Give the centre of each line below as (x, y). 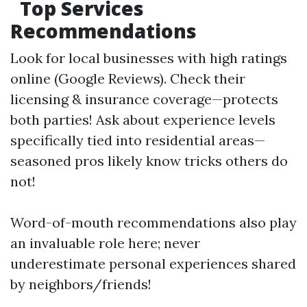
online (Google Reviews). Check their (128, 78)
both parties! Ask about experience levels (143, 120)
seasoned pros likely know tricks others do (149, 161)
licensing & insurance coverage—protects (144, 99)
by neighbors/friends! (81, 284)
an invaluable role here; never (105, 243)
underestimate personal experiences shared (153, 263)
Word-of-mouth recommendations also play (153, 222)
